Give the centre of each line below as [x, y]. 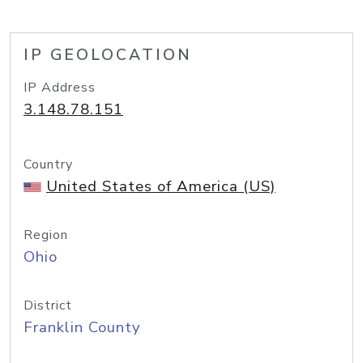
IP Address [60, 88]
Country [48, 164]
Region [46, 235]
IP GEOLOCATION [108, 55]
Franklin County [82, 327]
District [48, 305]
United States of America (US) [161, 186]
